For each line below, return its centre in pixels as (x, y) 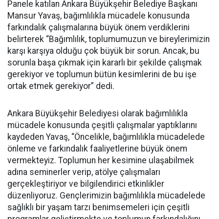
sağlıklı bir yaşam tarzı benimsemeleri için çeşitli (99, 207)
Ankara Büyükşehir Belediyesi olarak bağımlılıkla (98, 113)
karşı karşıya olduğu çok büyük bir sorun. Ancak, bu (103, 51)
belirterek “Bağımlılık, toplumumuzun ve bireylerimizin (109, 39)
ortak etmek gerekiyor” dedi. (61, 86)
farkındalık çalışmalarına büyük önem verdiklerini (99, 27)
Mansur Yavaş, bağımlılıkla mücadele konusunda (99, 16)
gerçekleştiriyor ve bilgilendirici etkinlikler (86, 184)
